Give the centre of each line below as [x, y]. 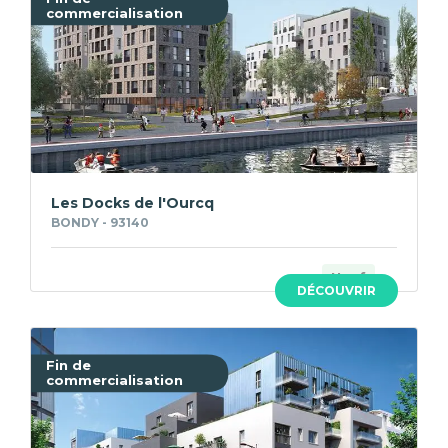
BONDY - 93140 [100, 223]
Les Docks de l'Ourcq [132, 203]
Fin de [68, 365]
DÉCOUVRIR [336, 291]
